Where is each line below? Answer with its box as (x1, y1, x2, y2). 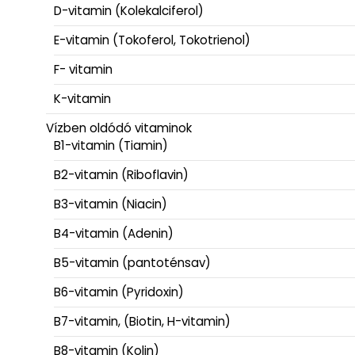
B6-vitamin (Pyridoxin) (54, 283, 184, 300)
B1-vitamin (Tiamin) (54, 136, 168, 154)
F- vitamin (54, 60, 113, 78)
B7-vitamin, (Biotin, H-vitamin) (54, 312, 231, 330)
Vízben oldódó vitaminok (46, 119, 192, 136)
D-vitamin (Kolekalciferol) (54, 2, 204, 19)
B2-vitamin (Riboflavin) (54, 166, 189, 183)
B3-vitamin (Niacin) (54, 195, 167, 212)
